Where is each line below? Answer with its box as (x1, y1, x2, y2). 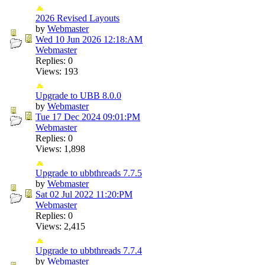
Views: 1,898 (35, 143, 85, 154)
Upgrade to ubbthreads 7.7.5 (35, 167, 142, 178)
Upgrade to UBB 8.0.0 (35, 90, 121, 101)
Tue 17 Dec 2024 (35, 111, 101, 122)
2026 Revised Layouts (35, 12, 119, 23)
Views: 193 (35, 66, 78, 76)
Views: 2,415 (35, 221, 85, 231)
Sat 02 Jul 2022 (35, 189, 93, 199)
